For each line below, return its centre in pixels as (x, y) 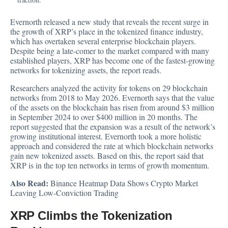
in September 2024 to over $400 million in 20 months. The (104, 117)
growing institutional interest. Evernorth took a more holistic (106, 136)
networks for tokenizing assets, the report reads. (86, 70)
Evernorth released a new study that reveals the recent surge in (109, 22)
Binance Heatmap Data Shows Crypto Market (124, 183)
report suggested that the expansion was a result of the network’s (113, 127)
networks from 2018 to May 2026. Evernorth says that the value (112, 98)
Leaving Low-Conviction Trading (64, 193)
